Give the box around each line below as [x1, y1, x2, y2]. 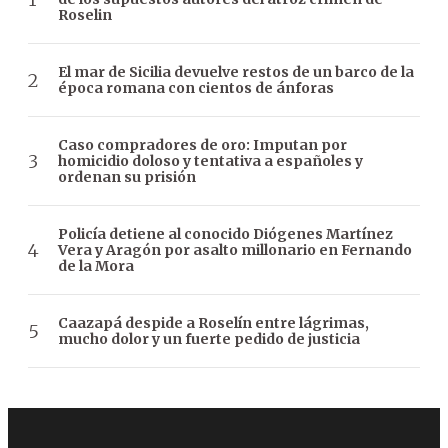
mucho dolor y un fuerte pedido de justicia [58, 330, 360, 349]
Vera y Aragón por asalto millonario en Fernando [58, 241, 412, 260]
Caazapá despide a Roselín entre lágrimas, [58, 314, 369, 333]
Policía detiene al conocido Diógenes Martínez [58, 225, 393, 244]
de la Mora [58, 257, 134, 276]
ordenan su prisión [58, 168, 196, 187]
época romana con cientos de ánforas [58, 79, 334, 98]
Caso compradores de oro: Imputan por [58, 136, 347, 155]
